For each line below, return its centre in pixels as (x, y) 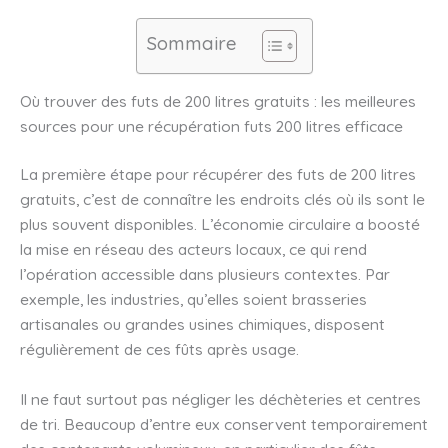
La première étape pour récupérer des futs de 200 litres (218, 174)
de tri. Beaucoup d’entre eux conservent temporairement (224, 424)
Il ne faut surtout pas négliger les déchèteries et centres (220, 399)
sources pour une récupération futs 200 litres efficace (211, 126)
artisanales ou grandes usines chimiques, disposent (202, 324)
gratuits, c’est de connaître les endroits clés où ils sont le (222, 199)
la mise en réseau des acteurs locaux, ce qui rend (193, 249)
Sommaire (191, 42)
